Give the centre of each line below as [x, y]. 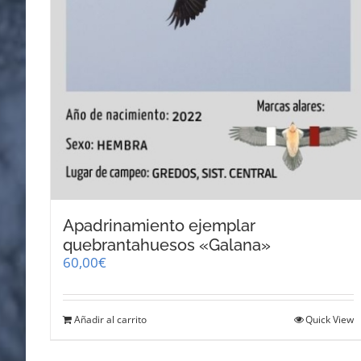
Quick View [330, 319]
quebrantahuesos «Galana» [167, 245]
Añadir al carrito [110, 319]
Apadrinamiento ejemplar [159, 225]
